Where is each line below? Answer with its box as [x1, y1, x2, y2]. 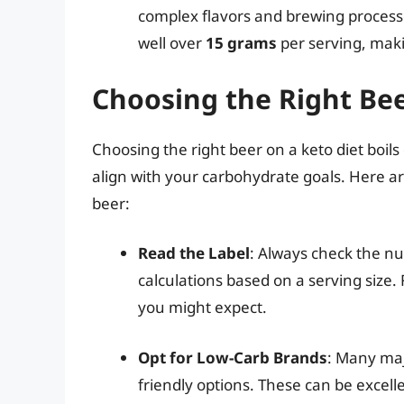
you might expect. [138, 297, 267, 318]
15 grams [206, 32, 277, 54]
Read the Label [138, 243, 250, 264]
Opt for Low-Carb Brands [138, 346, 327, 368]
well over [138, 32, 206, 54]
